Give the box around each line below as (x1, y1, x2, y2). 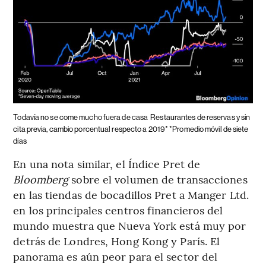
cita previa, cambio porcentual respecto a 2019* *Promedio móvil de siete (13, 124, 249, 134)
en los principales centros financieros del (13, 202, 223, 217)
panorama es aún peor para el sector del (13, 248, 218, 264)
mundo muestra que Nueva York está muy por (13, 217, 246, 233)
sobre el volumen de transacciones (71, 171, 248, 186)
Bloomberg (13, 171, 72, 186)
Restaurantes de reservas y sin (150, 112, 251, 122)
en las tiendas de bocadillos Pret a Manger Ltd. (13, 186, 249, 202)
